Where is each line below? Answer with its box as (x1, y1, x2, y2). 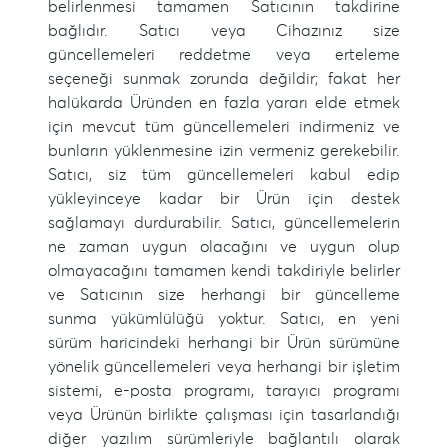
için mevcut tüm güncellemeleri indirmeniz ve (48, 119, 400, 135)
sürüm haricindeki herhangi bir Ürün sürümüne (48, 335, 400, 351)
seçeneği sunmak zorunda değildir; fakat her (48, 71, 400, 87)
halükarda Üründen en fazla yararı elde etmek (48, 95, 400, 111)
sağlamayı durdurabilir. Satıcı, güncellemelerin (48, 215, 400, 231)
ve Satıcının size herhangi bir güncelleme (48, 287, 400, 303)
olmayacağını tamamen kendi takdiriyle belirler (48, 263, 400, 279)
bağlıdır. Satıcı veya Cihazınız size (48, 23, 400, 39)
